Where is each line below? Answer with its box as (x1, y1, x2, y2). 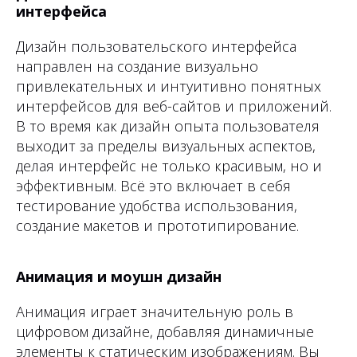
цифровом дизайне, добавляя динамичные (16, 322, 314, 342)
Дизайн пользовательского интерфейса (16, 37, 296, 57)
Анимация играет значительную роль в (16, 302, 293, 322)
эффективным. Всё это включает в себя (16, 176, 291, 196)
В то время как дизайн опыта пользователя (16, 116, 320, 136)
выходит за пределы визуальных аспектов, (16, 136, 316, 156)
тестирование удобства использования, (16, 196, 297, 216)
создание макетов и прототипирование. (16, 216, 299, 236)
